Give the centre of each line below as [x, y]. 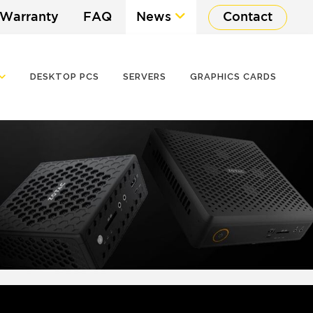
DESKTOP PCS [64, 77]
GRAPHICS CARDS [233, 77]
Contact [248, 17]
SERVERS [144, 77]
